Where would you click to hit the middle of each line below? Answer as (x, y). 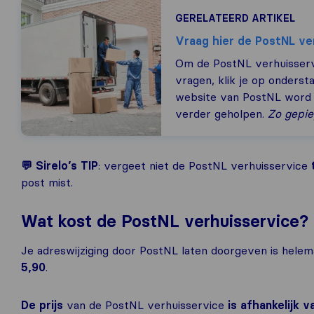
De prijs (42, 305)
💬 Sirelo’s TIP (60, 165)
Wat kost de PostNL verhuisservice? (165, 221)
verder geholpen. (221, 114)
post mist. (47, 182)
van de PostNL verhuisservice (145, 305)
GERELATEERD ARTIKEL (235, 18)
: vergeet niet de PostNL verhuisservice (205, 165)
